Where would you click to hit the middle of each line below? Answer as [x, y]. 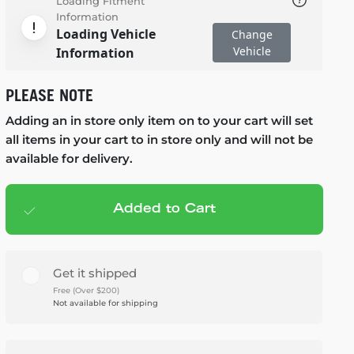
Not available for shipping [105, 303]
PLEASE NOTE [49, 96]
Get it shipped [94, 273]
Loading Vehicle [105, 34]
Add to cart [115, 210]
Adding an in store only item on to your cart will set [159, 121]
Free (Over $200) [86, 290]
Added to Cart [164, 209]
